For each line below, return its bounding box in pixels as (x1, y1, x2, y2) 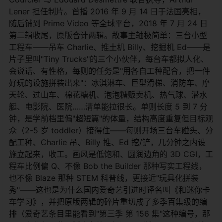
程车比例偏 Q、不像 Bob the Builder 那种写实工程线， (9, 161, 207, 171)
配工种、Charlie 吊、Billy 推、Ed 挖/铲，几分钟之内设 (9, 137, 206, 147)
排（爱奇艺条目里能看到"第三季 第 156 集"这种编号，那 (9, 208, 210, 219)
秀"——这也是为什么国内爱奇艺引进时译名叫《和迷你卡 (9, 184, 210, 195)
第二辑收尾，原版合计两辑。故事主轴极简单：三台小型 (9, 30, 207, 40)
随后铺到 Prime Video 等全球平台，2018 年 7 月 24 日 (9, 18, 208, 28)
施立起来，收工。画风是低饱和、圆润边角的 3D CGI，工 (9, 149, 213, 159)
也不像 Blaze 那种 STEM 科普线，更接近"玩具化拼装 (9, 172, 199, 183)
